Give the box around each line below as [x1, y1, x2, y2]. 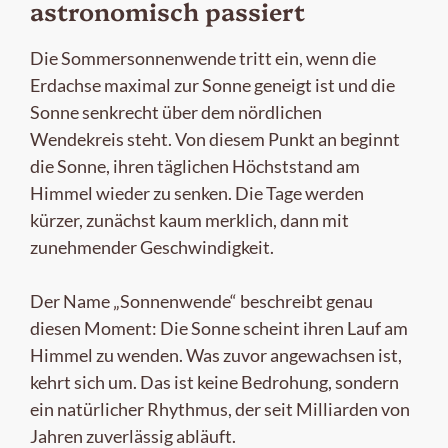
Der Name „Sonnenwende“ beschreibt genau [30, 290, 373, 313]
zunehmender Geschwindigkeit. [30, 236, 274, 259]
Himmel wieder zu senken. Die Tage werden [30, 182, 364, 205]
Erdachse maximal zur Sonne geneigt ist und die [30, 74, 395, 97]
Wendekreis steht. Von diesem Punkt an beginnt [30, 128, 400, 151]
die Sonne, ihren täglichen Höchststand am [30, 155, 360, 178]
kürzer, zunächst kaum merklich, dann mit [30, 209, 349, 232]
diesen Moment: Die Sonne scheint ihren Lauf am [30, 317, 408, 340]
